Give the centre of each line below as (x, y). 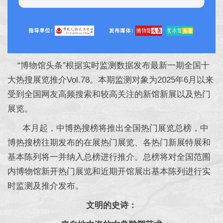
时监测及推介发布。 (46, 186)
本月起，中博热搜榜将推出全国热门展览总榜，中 (108, 128)
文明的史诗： (111, 206)
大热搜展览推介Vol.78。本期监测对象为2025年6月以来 (111, 80)
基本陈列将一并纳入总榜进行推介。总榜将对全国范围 (109, 157)
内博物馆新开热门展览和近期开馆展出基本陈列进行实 (109, 172)
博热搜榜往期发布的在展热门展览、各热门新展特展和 (109, 143)
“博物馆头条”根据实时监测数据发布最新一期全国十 (109, 66)
